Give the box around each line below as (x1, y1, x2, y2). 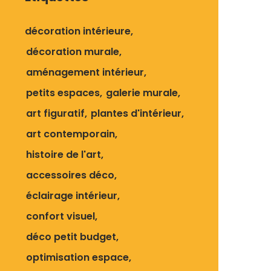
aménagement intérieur (26, 65, 144, 79)
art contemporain (26, 127, 115, 141)
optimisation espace (26, 250, 129, 264)
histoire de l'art (26, 148, 101, 162)
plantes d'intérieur (91, 106, 181, 120)
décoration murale (26, 45, 119, 59)
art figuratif (26, 106, 85, 120)
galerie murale (106, 86, 178, 100)
